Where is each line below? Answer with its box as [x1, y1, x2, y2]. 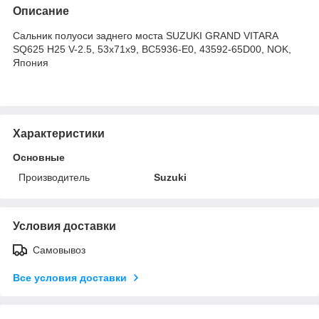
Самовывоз [33, 244, 85, 256]
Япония [13, 56, 48, 68]
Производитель [19, 171, 90, 183]
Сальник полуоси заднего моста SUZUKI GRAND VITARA [13, 29, 278, 41]
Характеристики [13, 127, 105, 140]
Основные [13, 151, 65, 163]
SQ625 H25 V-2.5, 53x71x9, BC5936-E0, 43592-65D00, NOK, [13, 43, 291, 55]
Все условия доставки [13, 271, 127, 283]
